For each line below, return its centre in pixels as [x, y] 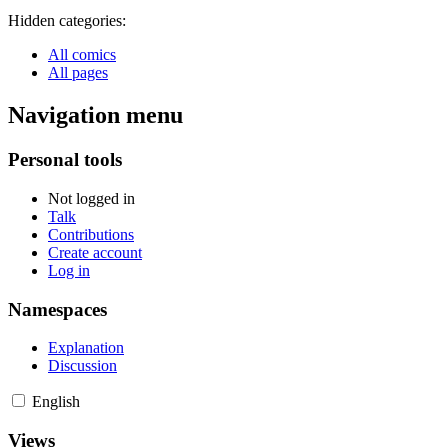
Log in [69, 270]
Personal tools [65, 160]
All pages [78, 73]
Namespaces [57, 309]
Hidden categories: [67, 21]
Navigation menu [95, 115]
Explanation [86, 348]
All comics [82, 55]
